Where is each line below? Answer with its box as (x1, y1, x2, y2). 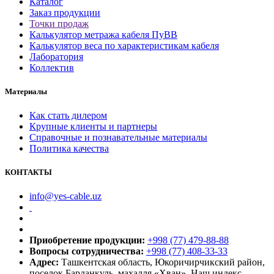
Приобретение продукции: (29, 235, 145, 246)
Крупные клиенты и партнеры (29, 120, 157, 131)
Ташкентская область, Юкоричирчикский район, (59, 257, 265, 268)
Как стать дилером (29, 109, 107, 120)
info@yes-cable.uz (29, 191, 102, 202)
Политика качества (29, 143, 109, 154)
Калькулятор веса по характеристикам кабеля (29, 40, 219, 51)
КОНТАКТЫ (5, 168, 52, 177)
